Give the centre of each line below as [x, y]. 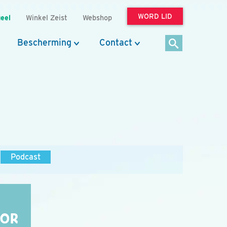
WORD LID [155, 16]
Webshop [97, 17]
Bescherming [44, 42]
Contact [116, 42]
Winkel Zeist [47, 17]
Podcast [26, 157]
